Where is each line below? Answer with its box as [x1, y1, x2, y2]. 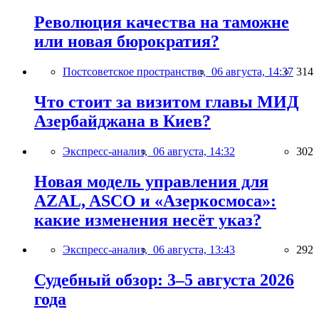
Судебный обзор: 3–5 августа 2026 [34, 271, 294, 290]
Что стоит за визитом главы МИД [34, 92, 299, 111]
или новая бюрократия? [34, 31, 219, 51]
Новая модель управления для [34, 172, 268, 191]
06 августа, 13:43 [153, 244, 235, 256]
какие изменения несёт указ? [34, 210, 261, 229]
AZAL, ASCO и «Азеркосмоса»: [34, 191, 276, 210]
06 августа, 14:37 [211, 65, 293, 78]
